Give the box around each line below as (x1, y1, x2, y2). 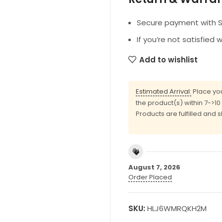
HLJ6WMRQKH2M (147, 203, 207, 214)
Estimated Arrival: (136, 87, 191, 97)
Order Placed (128, 172, 172, 182)
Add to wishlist (139, 54, 198, 65)
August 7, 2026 (128, 162, 180, 172)
